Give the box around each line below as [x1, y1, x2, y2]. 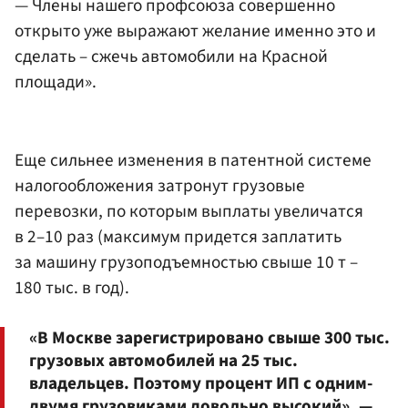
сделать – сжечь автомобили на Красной [15, 44, 328, 70]
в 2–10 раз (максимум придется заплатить [15, 224, 342, 250]
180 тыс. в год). [15, 275, 129, 301]
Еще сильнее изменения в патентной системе [15, 148, 372, 174]
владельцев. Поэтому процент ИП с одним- [29, 370, 372, 396]
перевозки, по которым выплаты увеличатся [15, 199, 363, 225]
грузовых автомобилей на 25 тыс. [29, 347, 298, 373]
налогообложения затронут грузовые [15, 173, 305, 199]
